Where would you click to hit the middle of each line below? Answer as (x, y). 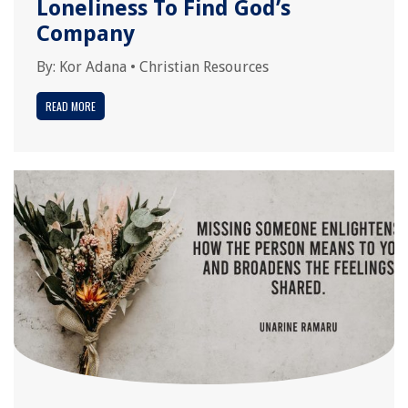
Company (86, 34)
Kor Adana (93, 67)
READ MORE (71, 106)
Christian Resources (204, 67)
